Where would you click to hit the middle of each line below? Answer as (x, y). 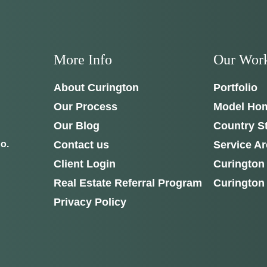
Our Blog (76, 126)
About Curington (96, 88)
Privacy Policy (90, 202)
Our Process (85, 107)
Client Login (84, 164)
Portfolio (236, 88)
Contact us (81, 145)
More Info (83, 60)
